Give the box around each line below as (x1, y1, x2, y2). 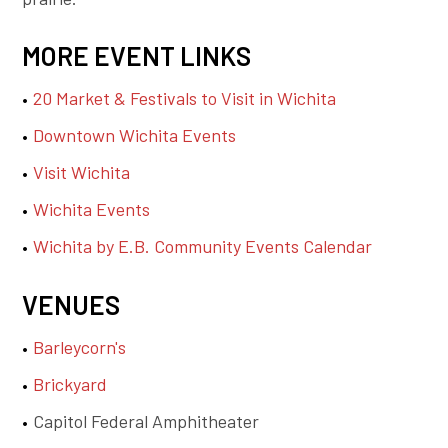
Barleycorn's (33, 336, 127, 359)
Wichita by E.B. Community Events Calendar (33, 235, 373, 258)
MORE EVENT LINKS (22, 40, 252, 72)
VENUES (22, 289, 121, 321)
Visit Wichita (33, 161, 131, 184)
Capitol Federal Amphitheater (33, 410, 260, 433)
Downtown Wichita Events (33, 124, 237, 147)
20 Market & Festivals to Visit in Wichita (33, 87, 337, 110)
